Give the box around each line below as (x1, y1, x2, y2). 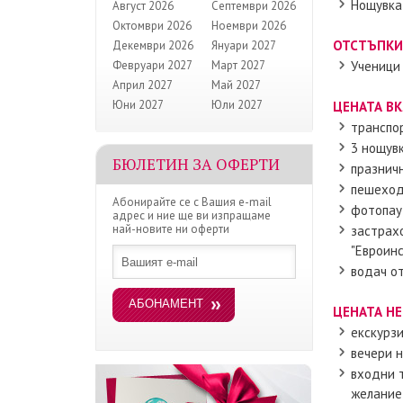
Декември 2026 (112, 38, 193, 53)
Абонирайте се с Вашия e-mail (112, 194, 272, 210)
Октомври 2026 (112, 18, 192, 33)
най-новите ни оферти (112, 221, 229, 237)
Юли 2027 (211, 97, 263, 112)
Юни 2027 (112, 97, 164, 112)
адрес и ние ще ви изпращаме (112, 208, 271, 223)
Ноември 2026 (211, 18, 286, 33)
